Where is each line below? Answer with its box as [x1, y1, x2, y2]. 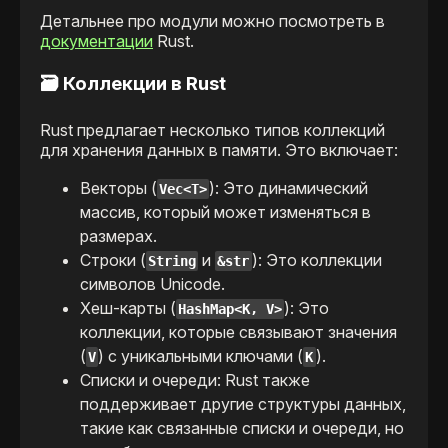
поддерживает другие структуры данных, [80, 394, 406, 415]
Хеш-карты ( [80, 298, 176, 319]
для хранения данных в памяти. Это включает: [40, 140, 398, 161]
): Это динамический [209, 178, 369, 199]
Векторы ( [80, 178, 157, 199]
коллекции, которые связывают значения [80, 322, 397, 343]
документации [40, 30, 153, 51]
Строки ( [80, 250, 146, 271]
